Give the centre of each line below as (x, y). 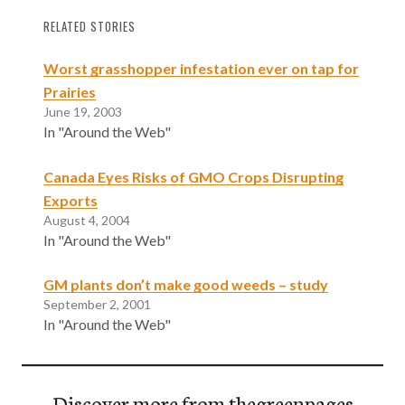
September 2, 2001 (97, 305)
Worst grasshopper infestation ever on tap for (201, 68)
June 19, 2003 (83, 111)
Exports (71, 200)
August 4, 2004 (87, 220)
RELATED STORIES (89, 26)
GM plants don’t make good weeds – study (186, 285)
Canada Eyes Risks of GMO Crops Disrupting (193, 176)
